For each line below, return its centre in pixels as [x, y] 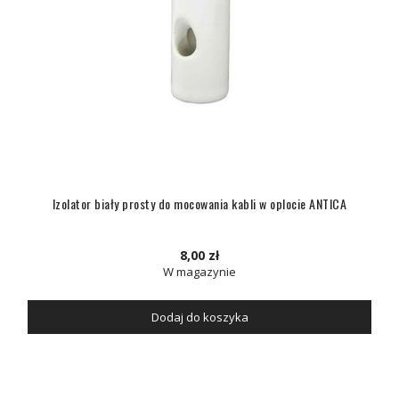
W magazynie [199, 272]
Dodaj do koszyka [199, 317]
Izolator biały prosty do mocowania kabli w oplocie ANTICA [199, 204]
